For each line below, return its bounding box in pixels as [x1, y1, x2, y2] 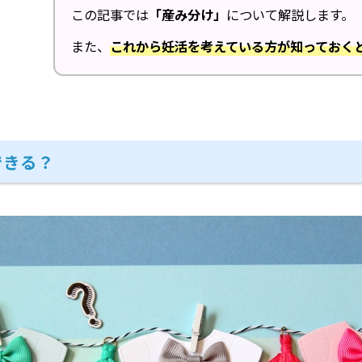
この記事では [71, 5, 149, 25]
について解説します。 [226, 5, 354, 25]
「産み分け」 [149, 5, 226, 25]
